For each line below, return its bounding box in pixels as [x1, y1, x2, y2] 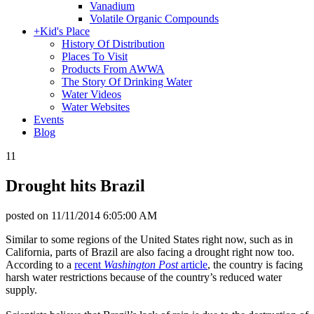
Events [34, 114, 64, 125]
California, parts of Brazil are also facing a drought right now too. [6, 245, 294, 258]
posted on [6, 209, 51, 221]
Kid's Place [40, 25, 90, 37]
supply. [6, 283, 37, 296]
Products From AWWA [62, 63, 165, 75]
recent [74, 258, 104, 271]
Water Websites [62, 101, 130, 113]
